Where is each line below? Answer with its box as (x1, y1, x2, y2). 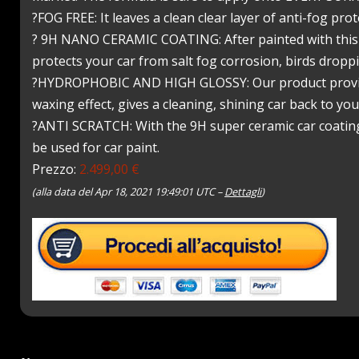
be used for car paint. (32, 139, 160, 156)
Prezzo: (32, 160, 80, 178)
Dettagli (224, 184, 262, 199)
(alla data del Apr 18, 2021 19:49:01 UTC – (32, 184, 225, 199)
